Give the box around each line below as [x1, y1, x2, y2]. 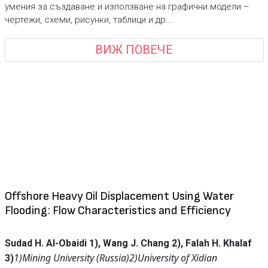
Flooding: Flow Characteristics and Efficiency [4, 203, 231, 218]
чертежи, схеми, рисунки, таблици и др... [4, 14, 173, 25]
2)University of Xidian [129, 251, 217, 264]
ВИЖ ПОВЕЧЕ [95, 42, 173, 57]
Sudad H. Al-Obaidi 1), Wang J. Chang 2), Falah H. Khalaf [4, 237, 252, 249]
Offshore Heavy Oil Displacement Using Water [4, 189, 234, 203]
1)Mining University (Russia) [13, 251, 129, 264]
